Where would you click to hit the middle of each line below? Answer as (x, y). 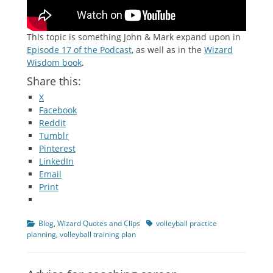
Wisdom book (54, 63)
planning (41, 235)
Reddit (52, 123)
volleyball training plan (98, 235)
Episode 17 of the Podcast (79, 50)
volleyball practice (186, 224)
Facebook (58, 110)
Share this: (54, 81)
